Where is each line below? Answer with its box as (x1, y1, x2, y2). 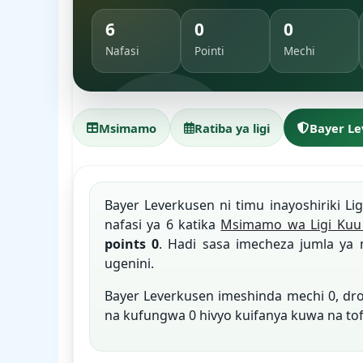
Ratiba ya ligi (194, 119, 270, 136)
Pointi (194, 43, 225, 59)
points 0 (104, 235, 160, 254)
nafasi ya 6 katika (104, 216, 221, 234)
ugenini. (104, 254, 154, 273)
